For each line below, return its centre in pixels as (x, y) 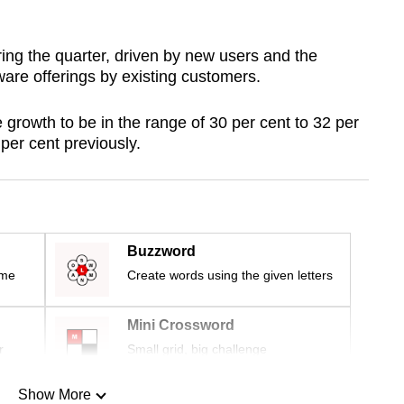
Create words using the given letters (230, 275)
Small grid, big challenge (197, 349)
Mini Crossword (181, 326)
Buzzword (161, 252)
